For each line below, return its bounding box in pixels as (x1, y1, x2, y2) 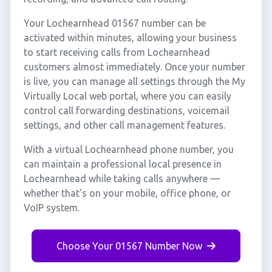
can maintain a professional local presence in (23, 158, 222, 169)
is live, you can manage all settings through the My (23, 76, 245, 87)
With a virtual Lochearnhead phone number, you (23, 144, 234, 155)
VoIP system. (23, 202, 80, 213)
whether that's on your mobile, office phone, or (23, 188, 231, 199)
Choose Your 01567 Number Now (56, 240, 202, 251)
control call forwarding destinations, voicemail (23, 105, 229, 116)
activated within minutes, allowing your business (23, 32, 237, 43)
